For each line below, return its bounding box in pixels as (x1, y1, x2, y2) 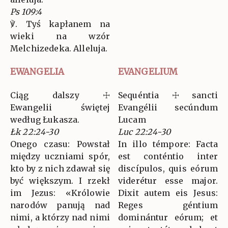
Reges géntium (118, 200, 218, 211)
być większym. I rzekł (10, 176, 110, 186)
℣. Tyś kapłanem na (10, 19, 110, 30)
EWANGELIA (10, 66, 65, 78)
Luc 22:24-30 (118, 127, 170, 137)
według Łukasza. (10, 115, 80, 125)
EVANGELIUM (118, 66, 178, 78)
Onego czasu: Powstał (10, 139, 110, 150)
